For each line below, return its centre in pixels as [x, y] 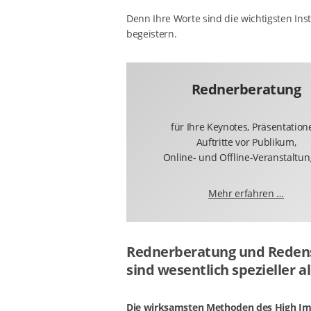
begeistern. [152, 34]
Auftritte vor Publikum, [246, 142]
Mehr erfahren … [246, 193]
